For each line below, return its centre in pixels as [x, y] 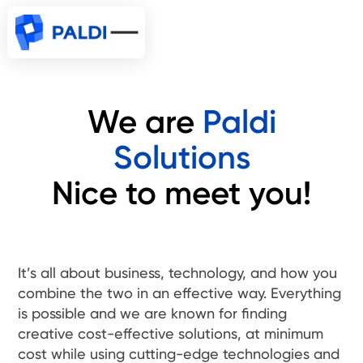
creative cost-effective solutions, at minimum [171, 333]
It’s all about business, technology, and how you [178, 273]
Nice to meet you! [181, 193]
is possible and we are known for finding [153, 313]
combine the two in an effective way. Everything [180, 293]
